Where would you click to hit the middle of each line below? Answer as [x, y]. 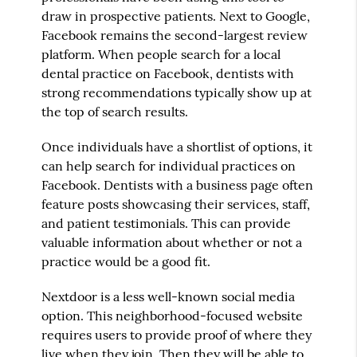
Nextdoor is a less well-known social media [169, 296]
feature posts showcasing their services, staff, [176, 204]
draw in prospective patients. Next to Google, [176, 16]
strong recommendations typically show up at [177, 92]
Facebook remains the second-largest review [175, 35]
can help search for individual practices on [169, 165]
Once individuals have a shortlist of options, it [177, 146]
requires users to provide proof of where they [177, 334]
